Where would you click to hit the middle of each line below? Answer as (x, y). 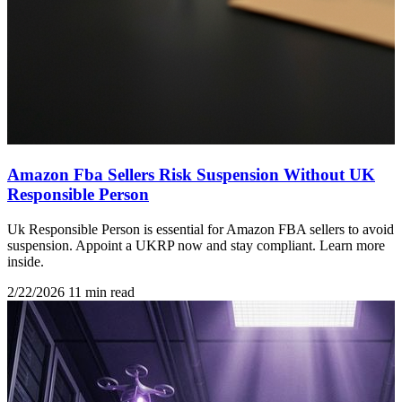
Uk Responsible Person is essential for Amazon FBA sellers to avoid (201, 229)
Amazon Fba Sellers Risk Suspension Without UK (191, 174)
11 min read (101, 292)
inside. (26, 261)
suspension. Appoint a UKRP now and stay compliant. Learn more (196, 245)
